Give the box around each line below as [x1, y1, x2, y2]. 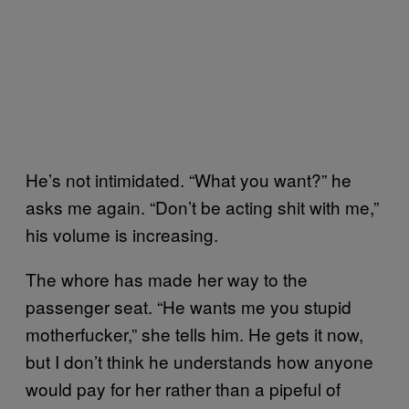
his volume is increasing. [26, 221, 218, 246]
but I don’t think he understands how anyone [26, 348, 373, 373]
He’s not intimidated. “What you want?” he [26, 166, 351, 192]
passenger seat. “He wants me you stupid [26, 293, 351, 319]
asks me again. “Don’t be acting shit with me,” [26, 194, 379, 219]
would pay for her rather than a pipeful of [26, 375, 341, 401]
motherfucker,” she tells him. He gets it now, [26, 320, 363, 346]
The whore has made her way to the [26, 266, 308, 291]
